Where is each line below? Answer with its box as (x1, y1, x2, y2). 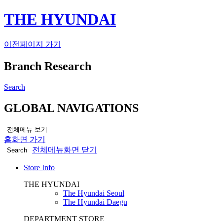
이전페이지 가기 (4, 39, 61, 48)
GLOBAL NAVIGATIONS (4, 101, 139, 114)
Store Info (24, 163, 55, 172)
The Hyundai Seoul (63, 188, 124, 197)
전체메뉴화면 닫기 (32, 145, 97, 154)
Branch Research (4, 59, 91, 73)
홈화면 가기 (4, 135, 45, 144)
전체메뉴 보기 (7, 125, 47, 133)
